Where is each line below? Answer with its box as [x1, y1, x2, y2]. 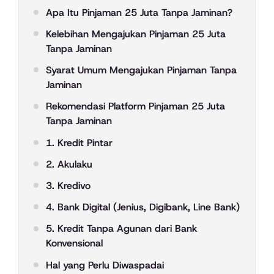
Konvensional [46, 237, 103, 250]
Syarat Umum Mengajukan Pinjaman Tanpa [46, 64, 237, 77]
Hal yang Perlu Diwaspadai [46, 258, 164, 272]
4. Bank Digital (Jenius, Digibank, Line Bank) [46, 201, 240, 214]
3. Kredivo [46, 179, 91, 192]
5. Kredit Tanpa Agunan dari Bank [46, 222, 197, 235]
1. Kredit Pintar [46, 136, 113, 149]
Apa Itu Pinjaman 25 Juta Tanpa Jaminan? [46, 6, 232, 19]
